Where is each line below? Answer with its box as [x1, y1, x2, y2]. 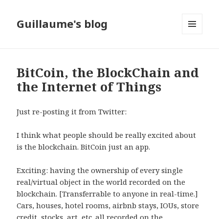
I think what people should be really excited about [17, 130, 197, 140]
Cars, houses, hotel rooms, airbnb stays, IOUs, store [17, 200, 199, 211]
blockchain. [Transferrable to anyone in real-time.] [17, 189, 198, 199]
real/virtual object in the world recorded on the [17, 177, 186, 187]
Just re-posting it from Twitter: [17, 107, 127, 117]
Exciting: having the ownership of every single [17, 165, 183, 175]
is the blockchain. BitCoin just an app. [17, 142, 151, 152]
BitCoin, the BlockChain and [17, 64, 199, 82]
